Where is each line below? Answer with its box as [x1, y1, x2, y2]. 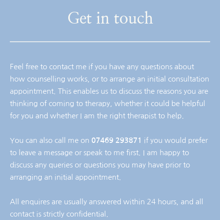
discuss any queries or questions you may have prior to [10, 161, 190, 168]
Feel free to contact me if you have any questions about [10, 62, 194, 70]
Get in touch [67, 10, 153, 27]
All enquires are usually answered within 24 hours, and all [10, 197, 203, 205]
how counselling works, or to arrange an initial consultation [10, 75, 209, 82]
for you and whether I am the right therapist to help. [10, 111, 184, 119]
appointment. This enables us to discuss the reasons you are [10, 87, 208, 95]
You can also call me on [10, 136, 91, 144]
